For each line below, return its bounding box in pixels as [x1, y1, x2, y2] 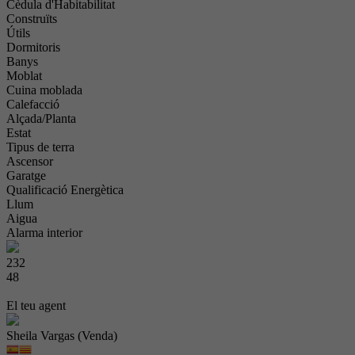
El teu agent [6, 298, 66, 312]
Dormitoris [6, 40, 60, 54]
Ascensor [6, 154, 53, 168]
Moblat [6, 68, 42, 82]
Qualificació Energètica [6, 182, 124, 197]
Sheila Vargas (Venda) [6, 328, 117, 342]
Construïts [6, 11, 57, 25]
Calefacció [6, 97, 59, 111]
